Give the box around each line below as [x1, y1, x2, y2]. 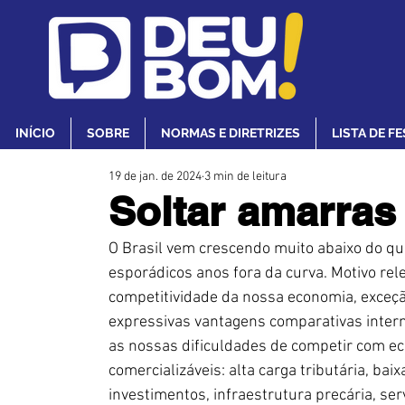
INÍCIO [15, 126, 55, 140]
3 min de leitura [204, 169, 287, 184]
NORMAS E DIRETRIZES [161, 126, 300, 140]
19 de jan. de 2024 [108, 169, 202, 184]
